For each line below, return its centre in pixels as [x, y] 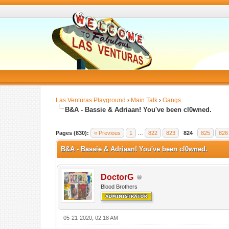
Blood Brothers [119, 187]
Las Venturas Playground [91, 100]
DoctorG [117, 177]
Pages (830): [73, 133]
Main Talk [144, 100]
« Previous [108, 133]
